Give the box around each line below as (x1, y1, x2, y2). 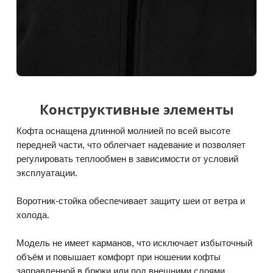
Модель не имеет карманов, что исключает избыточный (16, 238, 252, 248)
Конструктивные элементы (39, 100, 234, 118)
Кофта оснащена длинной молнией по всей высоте (16, 126, 230, 136)
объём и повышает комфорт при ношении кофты (16, 252, 221, 262)
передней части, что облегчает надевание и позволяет (16, 140, 246, 150)
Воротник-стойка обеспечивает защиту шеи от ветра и (16, 196, 245, 206)
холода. (16, 210, 49, 220)
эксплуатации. (16, 168, 77, 178)
